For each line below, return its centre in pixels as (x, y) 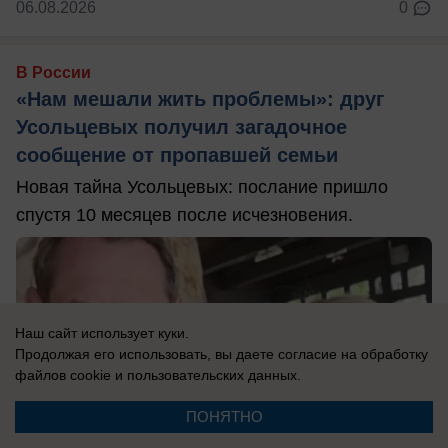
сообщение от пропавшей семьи (177, 154)
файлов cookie (63, 375)
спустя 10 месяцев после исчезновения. (184, 214)
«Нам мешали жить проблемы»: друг (200, 98)
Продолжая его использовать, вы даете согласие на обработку (221, 354)
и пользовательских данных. (206, 375)
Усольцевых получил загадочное (181, 126)
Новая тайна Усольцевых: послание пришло (202, 186)
